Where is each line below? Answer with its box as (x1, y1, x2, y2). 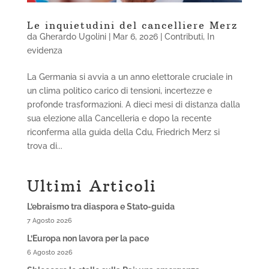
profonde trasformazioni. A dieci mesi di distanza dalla (26, 100, 240, 110)
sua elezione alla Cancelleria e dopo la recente (26, 113, 211, 124)
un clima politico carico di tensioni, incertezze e (26, 86, 212, 96)
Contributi (164, 32, 203, 42)
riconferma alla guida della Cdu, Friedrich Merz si (26, 127, 220, 138)
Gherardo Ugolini (39, 32, 106, 42)
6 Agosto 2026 (26, 248, 73, 257)
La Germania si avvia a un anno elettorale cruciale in (26, 72, 232, 82)
